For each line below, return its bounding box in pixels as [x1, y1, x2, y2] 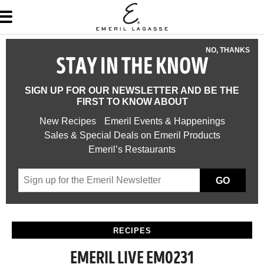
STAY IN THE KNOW [55, 57, 209, 80]
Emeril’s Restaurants [88, 144, 176, 154]
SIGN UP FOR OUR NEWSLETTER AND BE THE [25, 85, 239, 95]
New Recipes [39, 116, 96, 126]
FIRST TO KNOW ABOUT [76, 97, 188, 107]
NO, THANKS [206, 46, 250, 54]
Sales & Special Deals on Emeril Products [44, 130, 220, 140]
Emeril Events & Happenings [104, 116, 225, 126]
